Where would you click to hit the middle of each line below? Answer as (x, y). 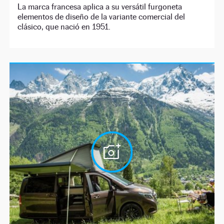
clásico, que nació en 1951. (64, 27)
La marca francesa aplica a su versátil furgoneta (100, 7)
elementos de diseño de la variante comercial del (101, 17)
